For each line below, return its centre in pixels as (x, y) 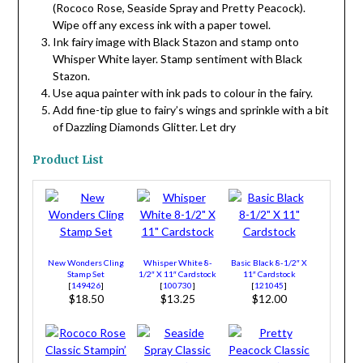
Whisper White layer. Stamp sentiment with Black (177, 58)
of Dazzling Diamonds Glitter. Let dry (144, 126)
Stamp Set (86, 273)
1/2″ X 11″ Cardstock (177, 273)
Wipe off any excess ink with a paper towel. (161, 24)
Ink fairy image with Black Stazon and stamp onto (175, 41)
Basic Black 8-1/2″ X (269, 262)
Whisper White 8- (177, 262)
